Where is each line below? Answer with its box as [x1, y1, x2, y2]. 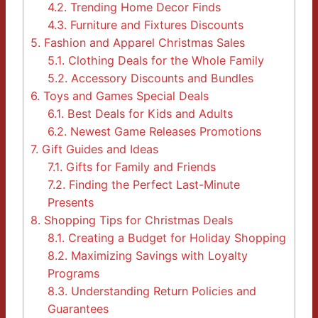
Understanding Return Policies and [67, 284, 257, 299]
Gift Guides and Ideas [38, 142, 158, 157]
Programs [48, 266, 100, 281]
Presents [48, 195, 94, 210]
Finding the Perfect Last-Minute [65, 177, 241, 192]
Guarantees [48, 302, 109, 317]
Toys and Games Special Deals [40, 89, 209, 104]
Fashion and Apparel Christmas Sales [40, 35, 245, 50]
